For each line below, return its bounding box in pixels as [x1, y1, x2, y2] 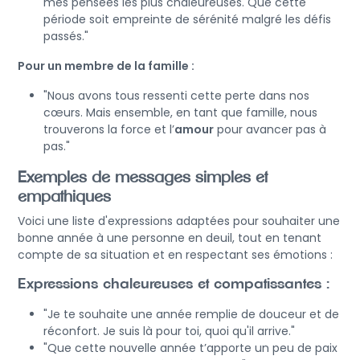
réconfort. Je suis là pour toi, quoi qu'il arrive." [43, 322, 295, 339]
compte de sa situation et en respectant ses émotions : [18, 246, 333, 263]
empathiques [18, 188, 111, 205]
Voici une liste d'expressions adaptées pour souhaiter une [18, 212, 340, 229]
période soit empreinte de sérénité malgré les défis [43, 10, 331, 27]
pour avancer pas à [214, 121, 326, 137]
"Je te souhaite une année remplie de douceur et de [43, 305, 339, 322]
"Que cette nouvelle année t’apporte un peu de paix [43, 339, 337, 356]
